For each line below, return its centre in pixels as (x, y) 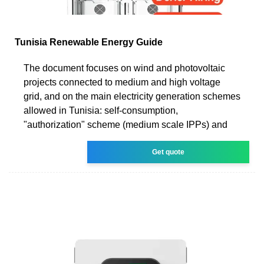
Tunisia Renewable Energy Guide (89, 42)
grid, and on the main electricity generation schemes (132, 96)
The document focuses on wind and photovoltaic (124, 68)
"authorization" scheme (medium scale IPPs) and (126, 124)
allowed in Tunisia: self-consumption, (101, 110)
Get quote (169, 152)
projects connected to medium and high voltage (122, 82)
